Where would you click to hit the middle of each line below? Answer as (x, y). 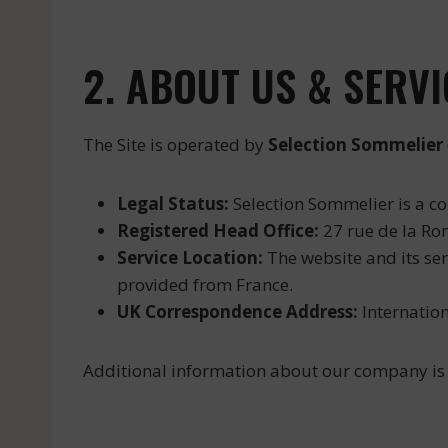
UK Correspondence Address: (237, 311)
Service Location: (190, 257)
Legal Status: (173, 203)
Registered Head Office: (218, 230)
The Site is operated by (175, 144)
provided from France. (205, 284)
